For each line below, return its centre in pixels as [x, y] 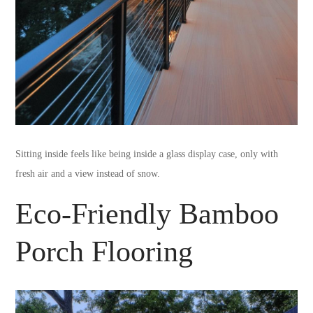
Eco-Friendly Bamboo [147, 214]
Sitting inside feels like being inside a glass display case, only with [147, 154]
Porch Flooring [104, 252]
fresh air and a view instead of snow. [88, 174]
